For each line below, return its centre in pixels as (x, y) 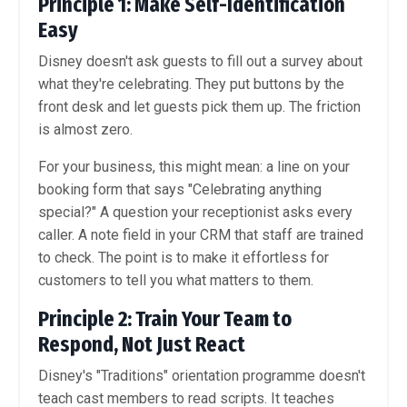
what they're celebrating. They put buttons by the (191, 84)
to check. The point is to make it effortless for (184, 258)
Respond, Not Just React (142, 345)
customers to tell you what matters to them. (176, 281)
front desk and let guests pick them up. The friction (199, 107)
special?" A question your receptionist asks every (195, 213)
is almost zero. (85, 130)
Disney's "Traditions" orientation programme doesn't (202, 376)
